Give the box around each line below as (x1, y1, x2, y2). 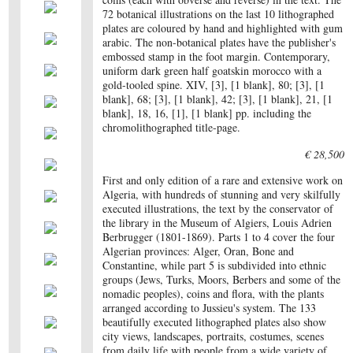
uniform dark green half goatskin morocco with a (102, 63, 322, 78)
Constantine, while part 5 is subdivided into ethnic (102, 258, 327, 273)
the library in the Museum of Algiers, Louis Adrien (102, 215, 333, 230)
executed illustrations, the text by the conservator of (102, 201, 334, 216)
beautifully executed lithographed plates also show (102, 314, 327, 329)
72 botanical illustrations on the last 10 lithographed (102, 6, 335, 21)
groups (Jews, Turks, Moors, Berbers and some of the (102, 272, 341, 287)
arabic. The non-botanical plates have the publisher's (102, 35, 336, 50)
